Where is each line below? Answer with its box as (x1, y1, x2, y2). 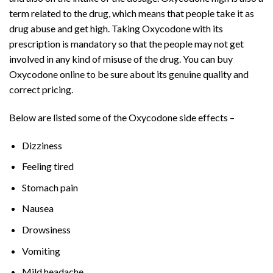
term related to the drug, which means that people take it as (9, 7, 254, 19)
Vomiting (21, 244, 60, 257)
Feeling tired (21, 160, 74, 172)
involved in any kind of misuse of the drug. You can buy (9, 52, 233, 65)
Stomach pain (21, 181, 78, 193)
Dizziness (21, 139, 62, 151)
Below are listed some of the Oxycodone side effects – (9, 111, 235, 123)
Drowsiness (21, 223, 71, 235)
